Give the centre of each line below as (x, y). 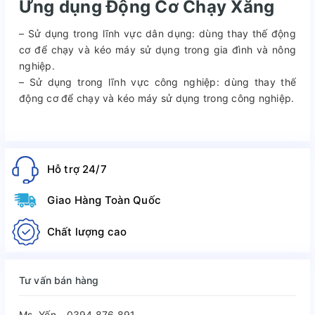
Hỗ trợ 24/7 (77, 169)
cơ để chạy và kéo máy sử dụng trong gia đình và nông (157, 49)
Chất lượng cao (87, 231)
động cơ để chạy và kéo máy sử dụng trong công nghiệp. (157, 98)
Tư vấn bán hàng (59, 281)
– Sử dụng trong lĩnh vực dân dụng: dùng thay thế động (157, 33)
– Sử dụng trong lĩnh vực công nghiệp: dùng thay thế (157, 82)
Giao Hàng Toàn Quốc (104, 200)
